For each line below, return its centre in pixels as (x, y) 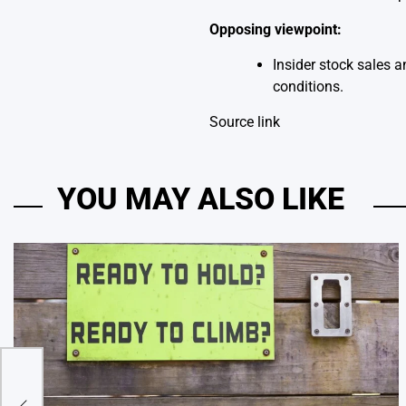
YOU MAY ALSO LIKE (201, 198)
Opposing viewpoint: (275, 29)
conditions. (308, 86)
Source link (244, 121)
